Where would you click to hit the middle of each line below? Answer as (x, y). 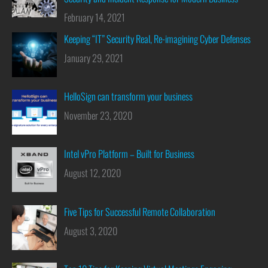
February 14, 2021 (95, 17)
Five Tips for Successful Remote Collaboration (140, 211)
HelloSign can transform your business (129, 96)
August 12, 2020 (93, 173)
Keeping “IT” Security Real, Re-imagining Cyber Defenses (158, 38)
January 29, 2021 (94, 57)
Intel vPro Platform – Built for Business (130, 154)
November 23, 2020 (98, 115)
